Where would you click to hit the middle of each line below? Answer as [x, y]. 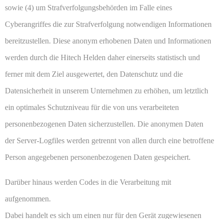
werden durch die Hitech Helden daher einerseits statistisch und [102, 58]
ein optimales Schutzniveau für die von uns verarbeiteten [92, 108]
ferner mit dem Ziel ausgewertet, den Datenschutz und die [94, 74]
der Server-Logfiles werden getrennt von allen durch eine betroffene [109, 141]
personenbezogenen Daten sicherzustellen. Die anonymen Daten [104, 124]
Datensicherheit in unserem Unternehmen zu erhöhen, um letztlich [107, 91]
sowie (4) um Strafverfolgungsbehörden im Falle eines [88, 8]
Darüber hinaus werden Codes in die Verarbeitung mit [88, 182]
